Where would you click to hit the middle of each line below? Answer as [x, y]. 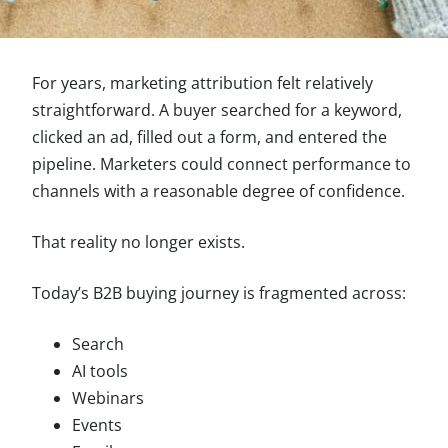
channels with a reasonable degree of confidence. [218, 191]
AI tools [100, 371]
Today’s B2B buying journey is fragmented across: [219, 293]
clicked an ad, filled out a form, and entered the [209, 137]
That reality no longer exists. [138, 242]
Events [97, 425]
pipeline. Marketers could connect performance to [221, 164]
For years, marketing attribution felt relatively [202, 83]
